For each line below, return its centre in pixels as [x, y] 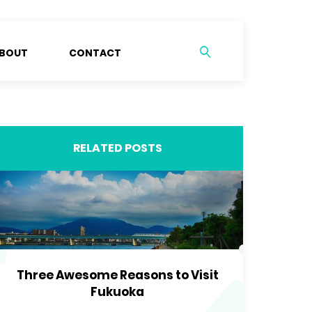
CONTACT [95, 53]
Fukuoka [117, 292]
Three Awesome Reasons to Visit [117, 275]
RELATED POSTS [117, 148]
